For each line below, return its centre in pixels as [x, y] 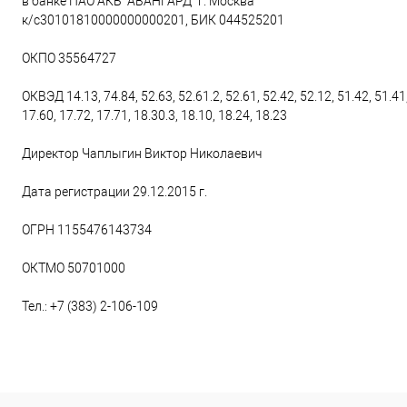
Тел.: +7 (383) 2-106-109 [90, 307]
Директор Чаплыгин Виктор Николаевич [142, 154]
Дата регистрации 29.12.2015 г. [114, 192]
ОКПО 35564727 [69, 59]
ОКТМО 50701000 [74, 268]
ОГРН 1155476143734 [87, 230]
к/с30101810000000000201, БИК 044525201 [153, 20]
